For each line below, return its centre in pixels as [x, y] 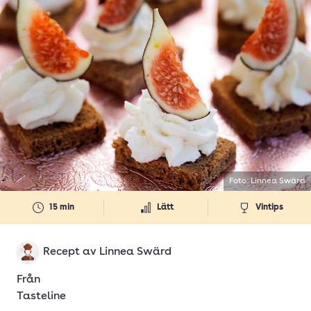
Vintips [269, 207]
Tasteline [41, 296]
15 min [61, 207]
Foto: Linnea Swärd [267, 181]
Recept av [71, 252]
